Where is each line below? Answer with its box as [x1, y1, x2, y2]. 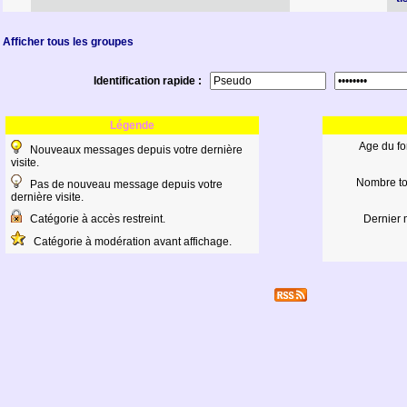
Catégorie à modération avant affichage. [25, 235, 232, 248]
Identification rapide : [94, 74, 210, 87]
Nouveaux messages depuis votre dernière [22, 144, 243, 156]
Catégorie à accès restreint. [22, 213, 165, 225]
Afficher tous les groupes [3, 35, 134, 48]
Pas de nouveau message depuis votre [22, 178, 223, 191]
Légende [110, 119, 154, 132]
